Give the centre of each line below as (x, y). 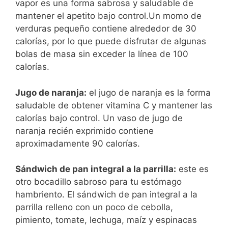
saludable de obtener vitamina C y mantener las (114, 105)
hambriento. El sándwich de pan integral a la (106, 195)
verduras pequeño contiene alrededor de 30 (106, 29)
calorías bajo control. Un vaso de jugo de (99, 118)
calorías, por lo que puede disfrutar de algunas (111, 41)
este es (192, 169)
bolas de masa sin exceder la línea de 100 (102, 54)
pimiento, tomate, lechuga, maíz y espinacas (106, 220)
